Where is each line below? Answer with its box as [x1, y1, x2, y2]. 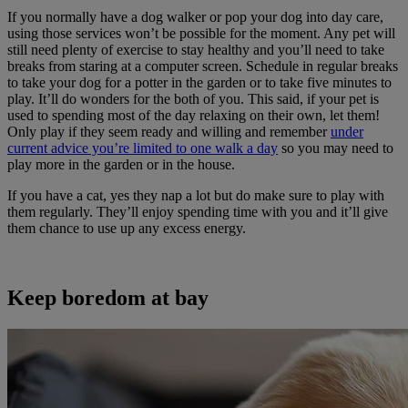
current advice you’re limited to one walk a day [7, 140, 278, 157]
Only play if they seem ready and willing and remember [7, 124, 331, 140]
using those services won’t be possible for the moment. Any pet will [7, 25, 395, 42]
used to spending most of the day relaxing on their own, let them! [7, 107, 380, 124]
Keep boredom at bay [7, 286, 209, 311]
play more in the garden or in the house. [7, 157, 235, 173]
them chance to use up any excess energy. [7, 220, 246, 237]
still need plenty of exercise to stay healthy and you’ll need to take [7, 42, 384, 58]
